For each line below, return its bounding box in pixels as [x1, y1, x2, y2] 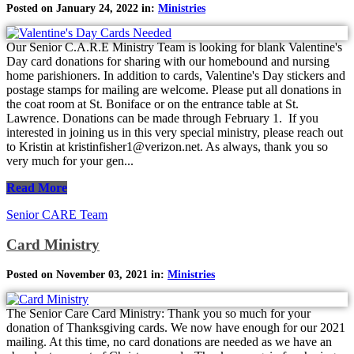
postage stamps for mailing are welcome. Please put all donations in [6, 82, 341, 96]
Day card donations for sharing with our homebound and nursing [6, 54, 330, 68]
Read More [6, 180, 67, 194]
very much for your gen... [6, 153, 134, 168]
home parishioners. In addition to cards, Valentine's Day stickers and [6, 68, 345, 82]
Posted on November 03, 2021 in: [6, 268, 168, 281]
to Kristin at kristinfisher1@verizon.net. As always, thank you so [6, 139, 328, 153]
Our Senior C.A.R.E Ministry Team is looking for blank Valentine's [6, 40, 342, 54]
